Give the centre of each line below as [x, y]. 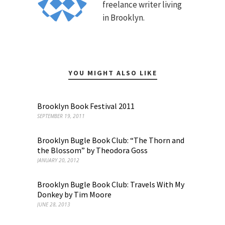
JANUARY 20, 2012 [58, 160]
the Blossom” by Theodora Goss [92, 150]
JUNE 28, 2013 [54, 204]
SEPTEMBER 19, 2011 [61, 116]
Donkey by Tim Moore [74, 194]
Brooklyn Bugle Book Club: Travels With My [111, 184]
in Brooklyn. [124, 18]
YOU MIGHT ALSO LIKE [113, 73]
